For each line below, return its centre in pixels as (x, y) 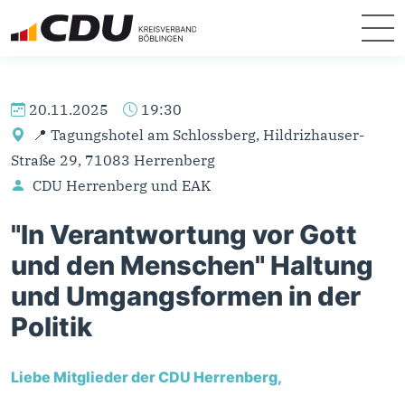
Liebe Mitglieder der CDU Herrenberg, (146, 377)
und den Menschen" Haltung (192, 265)
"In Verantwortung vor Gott (184, 234)
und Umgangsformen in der (186, 296)
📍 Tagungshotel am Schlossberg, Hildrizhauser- (197, 134)
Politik (52, 326)
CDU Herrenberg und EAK (120, 185)
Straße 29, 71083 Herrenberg (113, 160)
